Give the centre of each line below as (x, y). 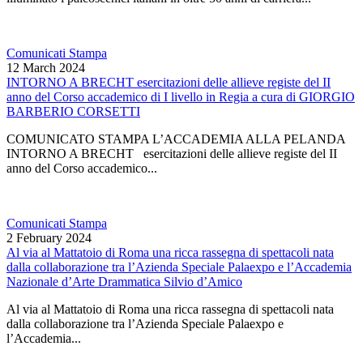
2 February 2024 (49, 238)
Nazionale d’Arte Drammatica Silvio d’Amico (124, 282)
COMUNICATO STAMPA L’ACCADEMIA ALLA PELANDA (179, 139)
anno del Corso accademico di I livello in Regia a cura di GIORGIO (181, 97)
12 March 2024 (46, 68)
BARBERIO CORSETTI (73, 111)
